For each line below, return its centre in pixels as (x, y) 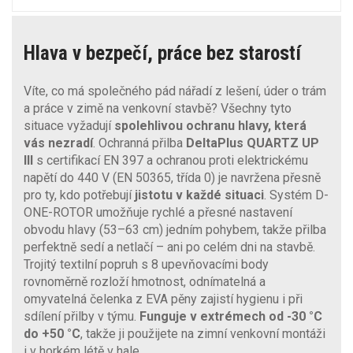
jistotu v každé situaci (199, 195)
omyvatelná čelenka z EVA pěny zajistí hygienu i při (163, 299)
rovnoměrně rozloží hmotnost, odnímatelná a (145, 281)
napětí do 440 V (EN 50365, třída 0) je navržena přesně (172, 177)
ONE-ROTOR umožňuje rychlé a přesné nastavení (158, 212)
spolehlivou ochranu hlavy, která (210, 125)
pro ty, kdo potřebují (79, 195)
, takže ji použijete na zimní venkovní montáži (203, 333)
